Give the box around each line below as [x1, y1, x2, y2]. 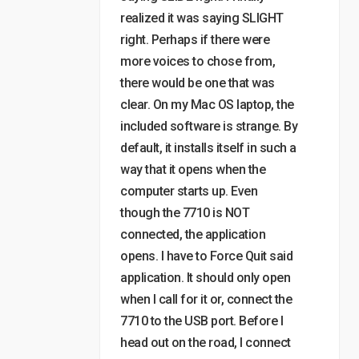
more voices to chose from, [120, 54, 275, 69]
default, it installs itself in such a [120, 140, 296, 155]
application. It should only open [120, 270, 290, 285]
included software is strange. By [120, 119, 297, 134]
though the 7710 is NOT [120, 205, 249, 220]
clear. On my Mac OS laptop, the [120, 97, 294, 112]
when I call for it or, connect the [120, 292, 292, 307]
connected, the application [120, 227, 265, 242]
